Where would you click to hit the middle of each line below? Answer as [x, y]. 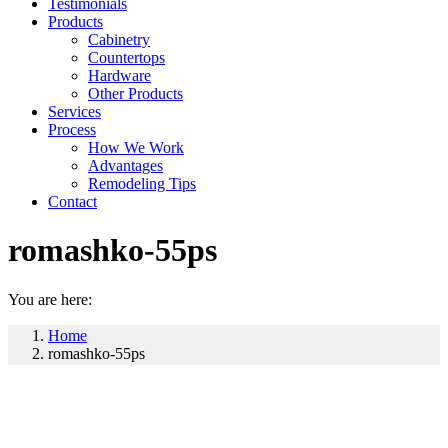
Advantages [125, 165]
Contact [72, 201]
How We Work [136, 147]
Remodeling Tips [142, 183]
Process [72, 129]
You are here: [50, 299]
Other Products [135, 93]
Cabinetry [119, 39]
